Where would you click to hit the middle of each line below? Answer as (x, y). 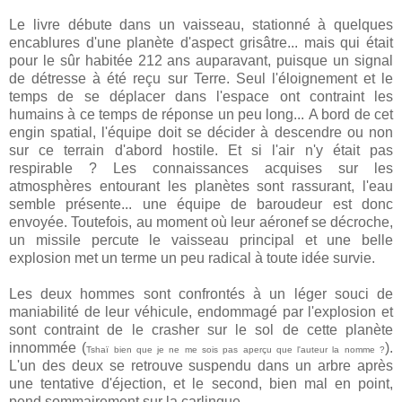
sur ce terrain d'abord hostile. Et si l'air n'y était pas (201, 151)
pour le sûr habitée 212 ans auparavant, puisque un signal (201, 61)
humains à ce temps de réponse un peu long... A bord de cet (201, 115)
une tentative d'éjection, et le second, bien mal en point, (201, 384)
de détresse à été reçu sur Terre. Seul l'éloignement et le (201, 79)
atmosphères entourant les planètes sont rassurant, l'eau (201, 187)
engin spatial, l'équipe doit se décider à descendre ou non (201, 133)
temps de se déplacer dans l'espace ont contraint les (201, 97)
